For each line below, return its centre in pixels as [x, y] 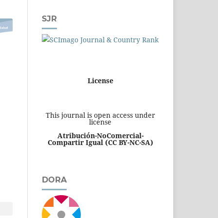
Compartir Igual [75, 142]
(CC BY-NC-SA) [129, 142]
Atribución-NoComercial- [100, 135]
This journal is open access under [100, 115]
